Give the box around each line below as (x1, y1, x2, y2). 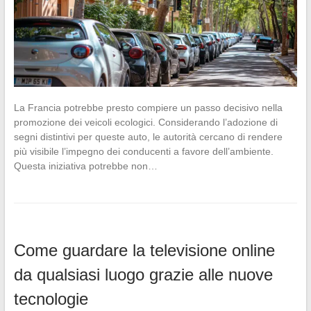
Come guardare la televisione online (13, 240, 275, 260)
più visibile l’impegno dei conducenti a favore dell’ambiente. (13, 145, 274, 157)
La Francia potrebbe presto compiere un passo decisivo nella (13, 101, 283, 113)
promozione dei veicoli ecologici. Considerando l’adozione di (13, 116, 278, 128)
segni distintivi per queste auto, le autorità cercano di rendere (13, 131, 283, 142)
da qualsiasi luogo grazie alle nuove (13, 264, 273, 284)
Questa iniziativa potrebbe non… (13, 160, 158, 171)
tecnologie (13, 289, 88, 308)
